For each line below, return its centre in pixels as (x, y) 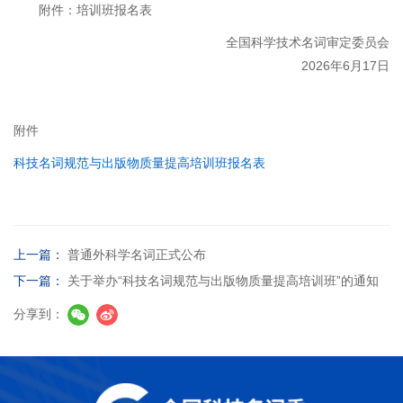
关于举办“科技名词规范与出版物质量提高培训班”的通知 (223, 281)
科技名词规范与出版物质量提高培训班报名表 (139, 163)
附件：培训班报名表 (95, 10)
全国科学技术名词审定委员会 (308, 42)
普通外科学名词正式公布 (137, 255)
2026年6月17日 (345, 66)
